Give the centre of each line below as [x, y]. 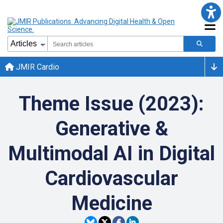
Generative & [111, 129]
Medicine [111, 203]
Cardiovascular [111, 178]
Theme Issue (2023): [111, 104]
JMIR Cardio [37, 67]
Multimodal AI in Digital [111, 154]
